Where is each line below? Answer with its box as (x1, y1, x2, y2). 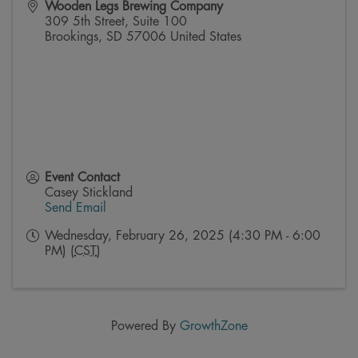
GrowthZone (179, 320, 248, 333)
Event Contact (45, 171, 120, 185)
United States (170, 30, 241, 44)
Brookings (45, 30, 98, 44)
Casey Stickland (45, 186, 133, 200)
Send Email (45, 201, 106, 215)
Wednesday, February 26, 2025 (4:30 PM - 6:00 (45, 229, 320, 243)
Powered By (110, 320, 180, 333)
